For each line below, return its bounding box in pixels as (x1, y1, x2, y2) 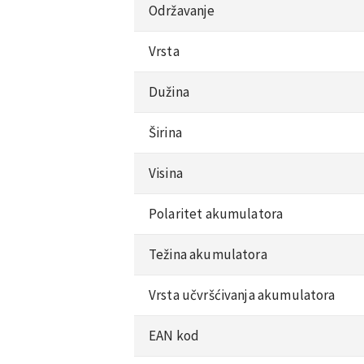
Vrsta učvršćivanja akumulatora (149, 285, 336, 304)
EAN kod (149, 326, 200, 344)
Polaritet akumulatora (149, 204, 284, 223)
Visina (149, 163, 183, 182)
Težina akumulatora (149, 245, 267, 263)
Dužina (149, 82, 189, 101)
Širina (149, 123, 182, 141)
